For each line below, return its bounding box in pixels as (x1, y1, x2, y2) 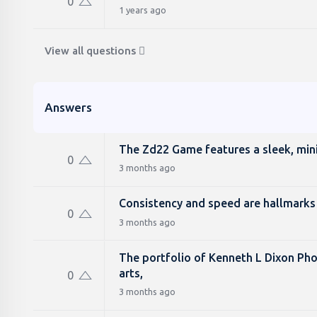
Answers (45, 100, 92, 114)
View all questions (45, 44, 136, 57)
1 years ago (119, 4, 166, 15)
